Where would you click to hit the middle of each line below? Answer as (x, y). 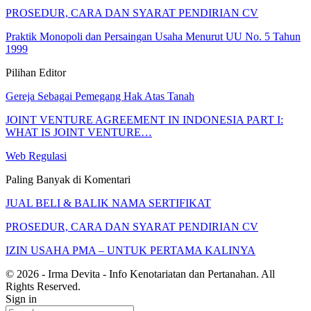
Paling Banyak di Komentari (68, 180)
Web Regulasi (36, 156)
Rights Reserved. (43, 287)
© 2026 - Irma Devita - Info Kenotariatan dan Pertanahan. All (140, 274)
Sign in (21, 299)
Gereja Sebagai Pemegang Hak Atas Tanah (100, 96)
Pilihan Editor (36, 73)
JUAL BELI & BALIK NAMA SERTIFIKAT (108, 203)
